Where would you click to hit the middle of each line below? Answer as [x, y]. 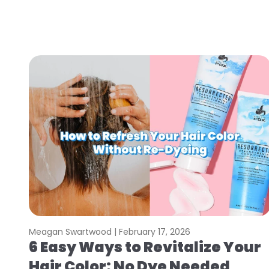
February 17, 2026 [155, 232]
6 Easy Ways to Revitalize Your [145, 247]
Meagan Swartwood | [74, 232]
